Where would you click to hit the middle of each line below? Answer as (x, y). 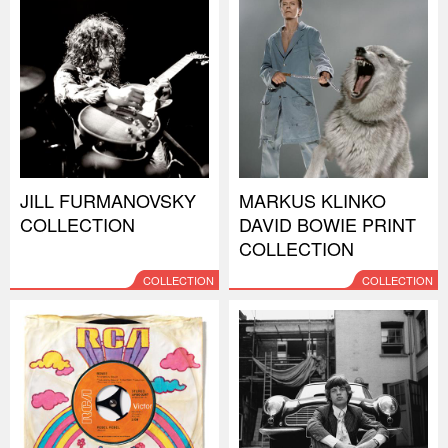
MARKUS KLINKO (312, 200)
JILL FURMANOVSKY (108, 200)
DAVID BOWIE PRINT (327, 224)
